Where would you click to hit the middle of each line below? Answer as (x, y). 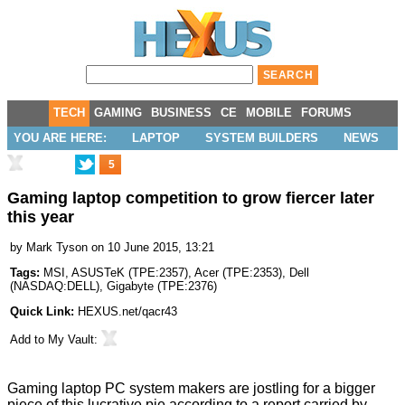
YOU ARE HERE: (60, 138)
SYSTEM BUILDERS (262, 138)
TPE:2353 (252, 273)
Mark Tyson (57, 248)
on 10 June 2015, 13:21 (153, 248)
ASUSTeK (98, 273)
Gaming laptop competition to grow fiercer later (191, 198)
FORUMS (326, 113)
